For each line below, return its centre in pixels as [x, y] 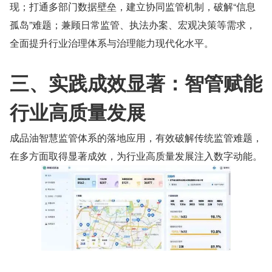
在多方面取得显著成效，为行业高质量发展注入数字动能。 [136, 156]
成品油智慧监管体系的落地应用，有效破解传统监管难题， [136, 138]
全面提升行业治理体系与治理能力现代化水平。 [112, 43]
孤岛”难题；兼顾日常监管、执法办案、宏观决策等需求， [133, 25]
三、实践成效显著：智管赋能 [136, 83]
